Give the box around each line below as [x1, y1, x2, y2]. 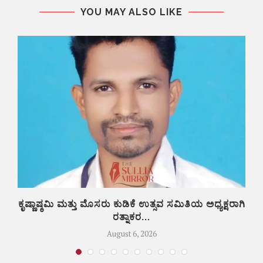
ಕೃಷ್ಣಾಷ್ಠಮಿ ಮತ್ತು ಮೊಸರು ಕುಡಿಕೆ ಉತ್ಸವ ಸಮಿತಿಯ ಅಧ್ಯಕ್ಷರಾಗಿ [18, 198, 245, 210]
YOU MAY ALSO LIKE [80, 6, 183, 18]
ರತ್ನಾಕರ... [113, 211, 150, 222]
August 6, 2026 [106, 228, 157, 239]
